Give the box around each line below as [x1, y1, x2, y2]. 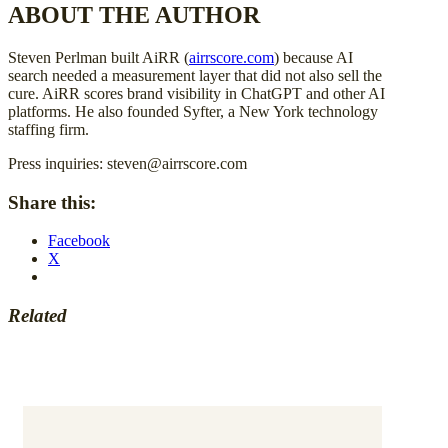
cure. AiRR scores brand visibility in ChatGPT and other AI [8, 84, 385, 102]
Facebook [48, 232, 110, 250]
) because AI [274, 48, 353, 66]
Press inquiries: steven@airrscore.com [8, 154, 247, 172]
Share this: [8, 191, 96, 213]
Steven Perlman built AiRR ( [8, 48, 189, 66]
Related [8, 304, 67, 326]
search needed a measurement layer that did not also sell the [8, 66, 382, 84]
